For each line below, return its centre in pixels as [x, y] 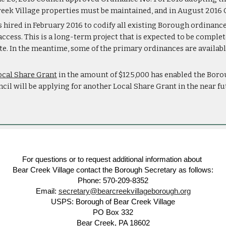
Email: [47, 191]
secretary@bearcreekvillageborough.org [124, 191]
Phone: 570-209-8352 [113, 181]
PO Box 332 [113, 212]
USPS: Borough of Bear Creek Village [113, 202]
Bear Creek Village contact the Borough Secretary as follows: [113, 170]
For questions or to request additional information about [113, 159]
